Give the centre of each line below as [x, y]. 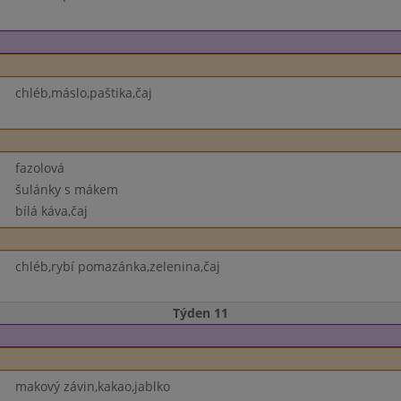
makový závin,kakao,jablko [92, 386]
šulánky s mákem [66, 189]
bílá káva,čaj [51, 211]
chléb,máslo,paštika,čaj [83, 93]
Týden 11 [200, 313]
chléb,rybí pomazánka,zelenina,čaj [117, 266]
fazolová [39, 168]
